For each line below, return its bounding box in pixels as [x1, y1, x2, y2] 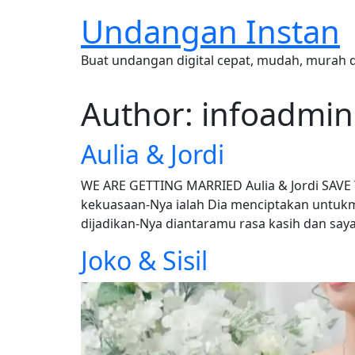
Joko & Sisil [81, 243, 208, 277]
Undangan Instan [81, 10, 340, 53]
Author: [81, 92, 201, 136]
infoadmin [201, 92, 353, 136]
